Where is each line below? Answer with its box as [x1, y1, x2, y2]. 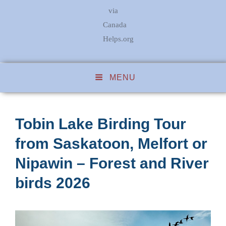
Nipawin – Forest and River [15, 155, 209, 172]
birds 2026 [15, 175, 90, 192]
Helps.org [103, 34, 134, 43]
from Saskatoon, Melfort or [15, 135, 207, 152]
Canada [103, 20, 127, 29]
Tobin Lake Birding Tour [15, 116, 186, 133]
